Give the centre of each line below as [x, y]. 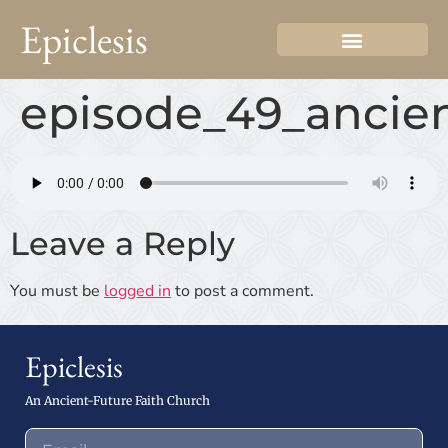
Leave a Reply [122, 243]
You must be [57, 291]
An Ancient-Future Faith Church [117, 400]
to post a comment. [242, 291]
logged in [137, 291]
